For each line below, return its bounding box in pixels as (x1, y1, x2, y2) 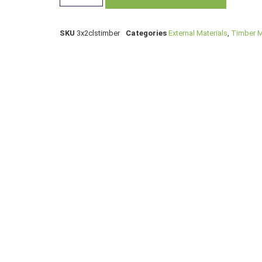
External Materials (168, 29, 227, 38)
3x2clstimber (77, 29, 120, 38)
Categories (126, 29, 167, 38)
